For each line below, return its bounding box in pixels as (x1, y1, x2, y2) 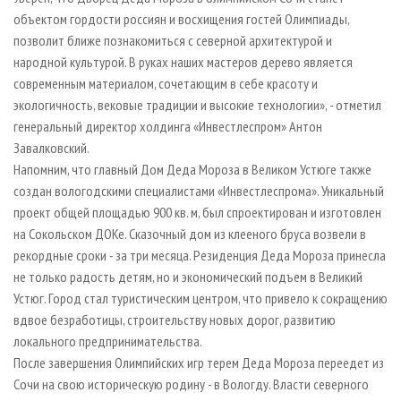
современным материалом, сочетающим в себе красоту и (13, 74, 318, 93)
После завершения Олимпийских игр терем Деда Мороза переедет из (13, 354, 384, 372)
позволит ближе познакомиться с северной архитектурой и (13, 31, 332, 50)
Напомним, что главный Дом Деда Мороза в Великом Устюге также (13, 160, 371, 179)
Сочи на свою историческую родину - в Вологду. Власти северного (13, 375, 369, 394)
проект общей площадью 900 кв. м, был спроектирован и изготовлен (13, 203, 381, 222)
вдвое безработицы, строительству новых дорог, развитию (13, 311, 336, 329)
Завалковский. (13, 139, 90, 158)
